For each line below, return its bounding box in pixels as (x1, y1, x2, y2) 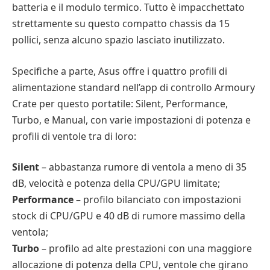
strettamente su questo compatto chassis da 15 (12, 17, 230, 31)
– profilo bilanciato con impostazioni (74, 193, 241, 207)
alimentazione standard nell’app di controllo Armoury (12, 80, 255, 94)
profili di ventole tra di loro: (12, 129, 136, 143)
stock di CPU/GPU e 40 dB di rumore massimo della (12, 209, 245, 223)
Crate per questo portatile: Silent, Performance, (12, 96, 228, 110)
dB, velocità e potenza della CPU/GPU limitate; (12, 177, 220, 190)
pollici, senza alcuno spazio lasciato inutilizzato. (12, 33, 225, 47)
